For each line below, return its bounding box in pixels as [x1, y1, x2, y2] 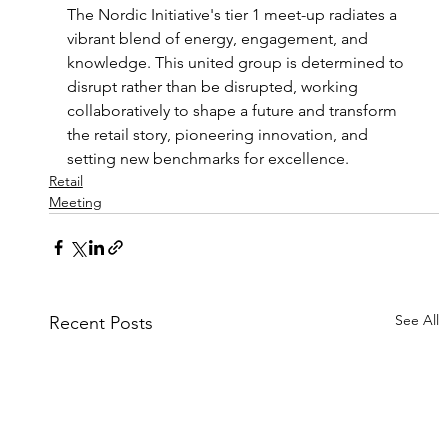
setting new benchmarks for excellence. [66, 149, 349, 168]
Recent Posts [48, 312, 153, 334]
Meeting [48, 193, 102, 211]
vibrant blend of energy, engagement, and [66, 29, 372, 48]
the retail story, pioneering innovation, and [66, 125, 372, 144]
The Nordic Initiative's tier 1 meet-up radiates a [66, 5, 401, 24]
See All [395, 311, 440, 329]
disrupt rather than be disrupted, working [66, 77, 362, 96]
